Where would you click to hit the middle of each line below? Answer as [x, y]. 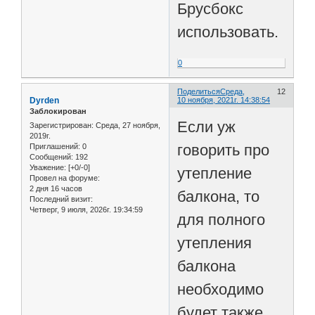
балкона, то [219, 196]
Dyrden [44, 101]
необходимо [221, 289]
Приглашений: [55, 146]
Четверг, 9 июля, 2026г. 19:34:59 [86, 209]
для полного [221, 219]
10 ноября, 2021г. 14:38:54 [224, 100]
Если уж [207, 127]
